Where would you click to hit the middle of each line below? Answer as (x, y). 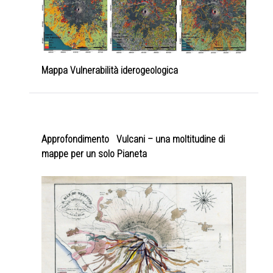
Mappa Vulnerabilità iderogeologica (110, 71)
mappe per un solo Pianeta (94, 154)
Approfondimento (75, 140)
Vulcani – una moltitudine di (171, 140)
